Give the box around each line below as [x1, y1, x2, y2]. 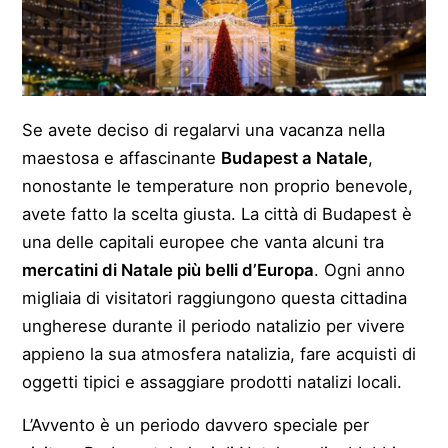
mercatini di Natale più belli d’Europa [22, 259, 315, 280]
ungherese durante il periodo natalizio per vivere [22, 315, 406, 336]
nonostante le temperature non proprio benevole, [22, 175, 414, 196]
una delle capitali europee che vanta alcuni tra [22, 231, 385, 252]
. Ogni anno [314, 259, 406, 280]
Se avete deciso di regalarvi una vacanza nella [22, 119, 386, 140]
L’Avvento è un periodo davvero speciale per [22, 414, 370, 435]
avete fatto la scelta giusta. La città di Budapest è [22, 203, 413, 224]
